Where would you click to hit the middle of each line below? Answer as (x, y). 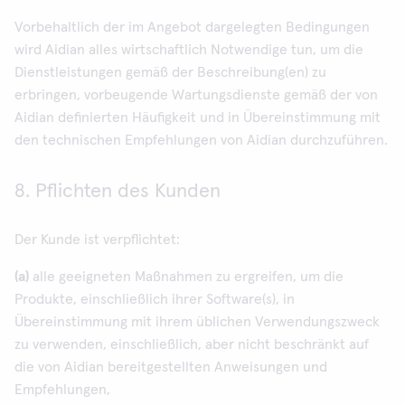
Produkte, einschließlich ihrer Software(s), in (155, 299)
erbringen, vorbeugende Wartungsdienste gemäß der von (196, 95)
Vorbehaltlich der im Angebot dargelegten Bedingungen (192, 27)
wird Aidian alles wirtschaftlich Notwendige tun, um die (189, 50)
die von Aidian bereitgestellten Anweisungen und (171, 367)
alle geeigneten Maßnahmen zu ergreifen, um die (188, 277)
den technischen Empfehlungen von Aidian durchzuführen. (201, 140)
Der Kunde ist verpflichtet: (97, 240)
